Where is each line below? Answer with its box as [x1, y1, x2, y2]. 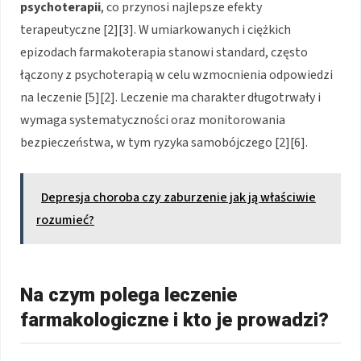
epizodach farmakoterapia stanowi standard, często [20, 44, 308, 62]
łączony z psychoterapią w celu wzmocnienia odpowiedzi [20, 66, 333, 85]
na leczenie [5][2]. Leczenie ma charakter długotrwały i [20, 89, 321, 107]
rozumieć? [36, 211, 94, 230]
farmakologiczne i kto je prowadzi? [20, 309, 329, 332]
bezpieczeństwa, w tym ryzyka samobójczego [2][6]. [20, 134, 308, 152]
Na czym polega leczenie [20, 284, 237, 307]
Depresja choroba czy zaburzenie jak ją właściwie [41, 189, 316, 207]
